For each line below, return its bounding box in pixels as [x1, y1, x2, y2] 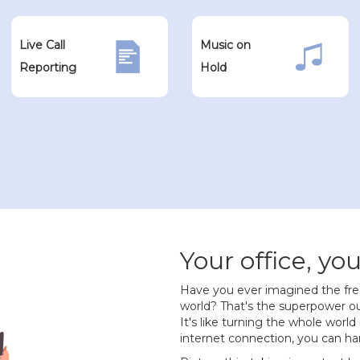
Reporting [18, 60, 76, 76]
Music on [199, 38, 251, 53]
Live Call [18, 38, 65, 53]
